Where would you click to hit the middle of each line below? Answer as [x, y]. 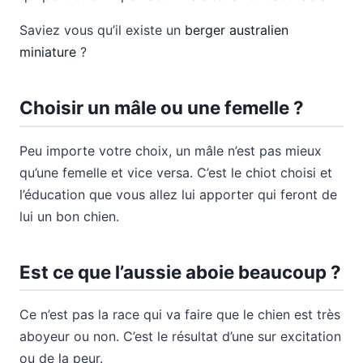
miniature [48, 52]
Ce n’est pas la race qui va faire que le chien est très [180, 315]
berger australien [237, 30]
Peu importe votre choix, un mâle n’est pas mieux [171, 150]
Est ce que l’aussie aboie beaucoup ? [180, 271]
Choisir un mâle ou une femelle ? [162, 108]
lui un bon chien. [69, 216]
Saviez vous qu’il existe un [102, 30]
